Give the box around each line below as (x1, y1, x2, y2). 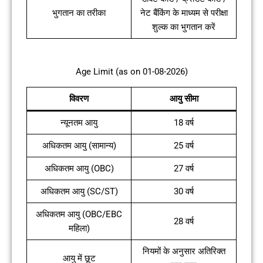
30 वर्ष (174, 186, 194, 197)
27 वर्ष (174, 163, 194, 174)
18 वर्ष (174, 117, 194, 128)
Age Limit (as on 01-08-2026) (75, 66, 188, 77)
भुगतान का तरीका (52, 7, 106, 18)
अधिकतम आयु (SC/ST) (40, 186, 118, 197)
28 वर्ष (174, 215, 194, 227)
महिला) (68, 222, 90, 234)
